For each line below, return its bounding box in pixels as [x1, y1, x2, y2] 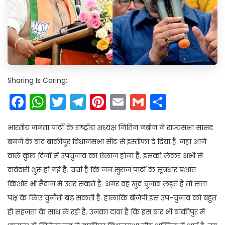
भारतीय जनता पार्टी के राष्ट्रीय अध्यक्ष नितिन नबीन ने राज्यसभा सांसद [8, 123, 213, 133]
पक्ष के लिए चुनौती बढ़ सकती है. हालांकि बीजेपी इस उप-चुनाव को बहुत [8, 193, 216, 203]
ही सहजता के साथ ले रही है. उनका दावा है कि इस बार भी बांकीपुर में [8, 207, 205, 217]
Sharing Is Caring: [8, 75, 67, 86]
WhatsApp [46, 90, 129, 114]
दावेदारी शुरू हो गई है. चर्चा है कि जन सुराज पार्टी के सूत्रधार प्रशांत [8, 165, 196, 175]
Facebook [26, 90, 102, 114]
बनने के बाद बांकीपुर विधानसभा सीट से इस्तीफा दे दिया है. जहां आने [8, 137, 206, 147]
